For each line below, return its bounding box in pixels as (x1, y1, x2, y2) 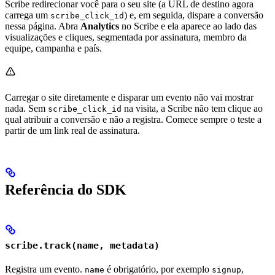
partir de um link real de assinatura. (5, 125, 140, 136)
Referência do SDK (5, 182, 126, 198)
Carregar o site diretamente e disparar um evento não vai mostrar (5, 92, 254, 103)
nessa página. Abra (5, 21, 80, 32)
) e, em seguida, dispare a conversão (124, 10, 263, 21)
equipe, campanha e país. (5, 43, 102, 54)
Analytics (80, 21, 119, 32)
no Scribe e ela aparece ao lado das (119, 21, 257, 32)
